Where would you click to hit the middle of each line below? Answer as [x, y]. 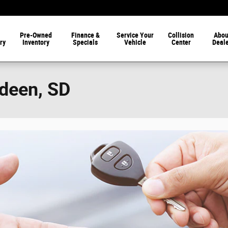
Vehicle [135, 42]
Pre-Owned [36, 35]
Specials [85, 42]
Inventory [36, 42]
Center [181, 42]
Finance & [85, 35]
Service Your [135, 35]
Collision [181, 35]
